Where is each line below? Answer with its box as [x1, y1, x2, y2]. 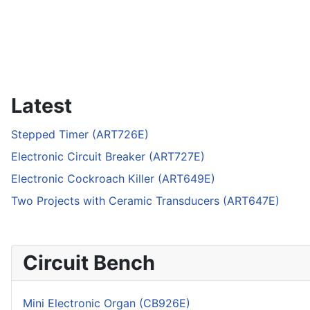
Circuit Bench [23, 250, 155, 275]
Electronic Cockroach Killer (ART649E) [11, 172, 215, 186]
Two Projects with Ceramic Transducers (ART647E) [11, 194, 280, 208]
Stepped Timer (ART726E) [11, 127, 149, 142]
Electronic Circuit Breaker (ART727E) [11, 149, 205, 164]
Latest [11, 93, 72, 118]
